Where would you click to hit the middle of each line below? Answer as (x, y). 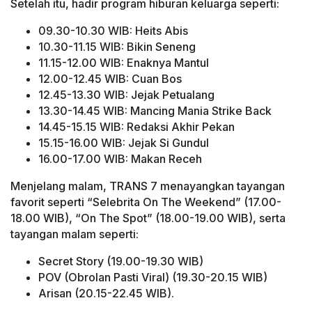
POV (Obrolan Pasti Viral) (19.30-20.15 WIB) (153, 278)
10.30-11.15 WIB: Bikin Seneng (117, 47)
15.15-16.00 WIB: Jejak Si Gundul (124, 143)
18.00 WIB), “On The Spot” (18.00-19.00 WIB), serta (148, 218)
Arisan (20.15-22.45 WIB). (106, 294)
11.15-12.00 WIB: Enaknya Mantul (124, 63)
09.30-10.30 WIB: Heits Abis (113, 31)
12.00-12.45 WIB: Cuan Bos (110, 79)
